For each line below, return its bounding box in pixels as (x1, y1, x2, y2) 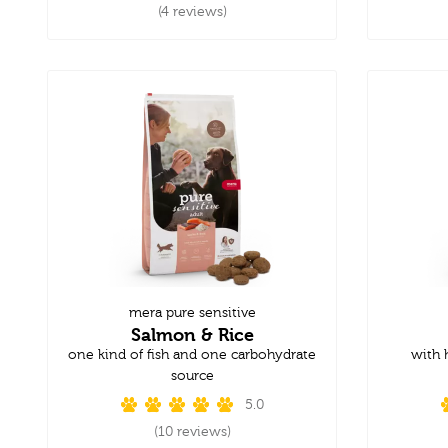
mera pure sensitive (128, 304, 256, 321)
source (170, 367, 214, 384)
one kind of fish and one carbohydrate (68, 346, 316, 363)
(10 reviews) (153, 423, 231, 440)
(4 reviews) (157, 3, 227, 20)
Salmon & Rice (130, 323, 254, 345)
